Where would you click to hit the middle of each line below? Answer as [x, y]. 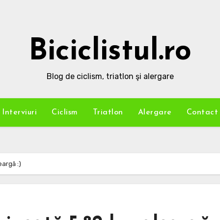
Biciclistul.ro [110, 52]
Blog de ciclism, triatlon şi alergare [110, 76]
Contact [202, 112]
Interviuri [19, 112]
